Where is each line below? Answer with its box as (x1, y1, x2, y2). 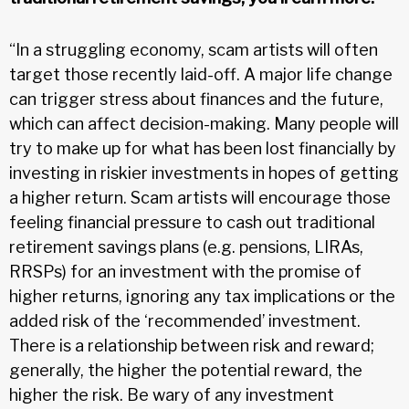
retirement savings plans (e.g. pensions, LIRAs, (9, 236, 363, 257)
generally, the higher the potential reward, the (9, 360, 362, 380)
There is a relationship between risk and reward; (9, 335, 374, 355)
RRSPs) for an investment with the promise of (9, 261, 362, 281)
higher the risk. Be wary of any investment (9, 384, 334, 404)
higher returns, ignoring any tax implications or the (9, 286, 395, 306)
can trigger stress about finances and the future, (9, 89, 383, 109)
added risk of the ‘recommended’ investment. (9, 310, 361, 330)
